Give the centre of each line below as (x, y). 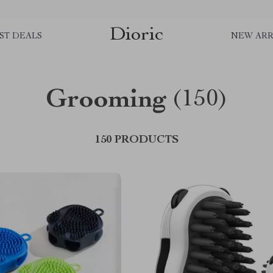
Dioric (136, 35)
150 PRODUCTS (136, 140)
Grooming (106, 101)
